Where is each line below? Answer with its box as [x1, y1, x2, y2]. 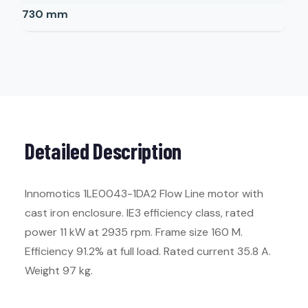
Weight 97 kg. [25, 263, 93, 278]
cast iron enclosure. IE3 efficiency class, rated [25, 206, 254, 220]
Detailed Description [25, 137, 181, 164]
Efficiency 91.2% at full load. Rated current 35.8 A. [25, 244, 271, 258]
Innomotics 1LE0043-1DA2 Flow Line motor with [25, 186, 263, 201]
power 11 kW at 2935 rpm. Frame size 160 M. [25, 225, 243, 239]
